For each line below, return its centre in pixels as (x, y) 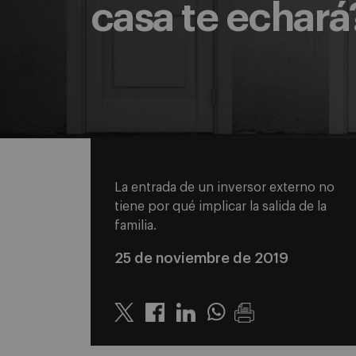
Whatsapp (238, 322)
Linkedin (202, 322)
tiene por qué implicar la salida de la (221, 207)
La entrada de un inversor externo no (224, 188)
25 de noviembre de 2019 (201, 258)
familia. (135, 226)
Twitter (136, 322)
